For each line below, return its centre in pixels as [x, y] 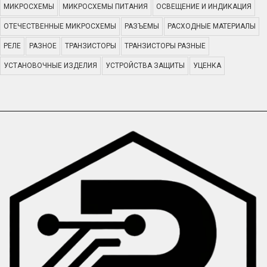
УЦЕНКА [207, 66]
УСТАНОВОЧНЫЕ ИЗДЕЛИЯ [50, 66]
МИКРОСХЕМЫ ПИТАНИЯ [105, 7]
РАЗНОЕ [43, 46]
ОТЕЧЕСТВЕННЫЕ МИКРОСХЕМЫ [60, 26]
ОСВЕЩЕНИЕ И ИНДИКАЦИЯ [204, 7]
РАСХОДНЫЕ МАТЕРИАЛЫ [212, 26]
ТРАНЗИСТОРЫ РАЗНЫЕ [165, 46]
